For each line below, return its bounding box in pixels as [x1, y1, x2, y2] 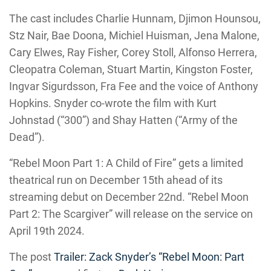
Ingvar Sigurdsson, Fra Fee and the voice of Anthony [9, 80, 258, 93]
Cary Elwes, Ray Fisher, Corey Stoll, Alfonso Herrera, [9, 46, 257, 59]
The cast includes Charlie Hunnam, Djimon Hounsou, [9, 12, 261, 25]
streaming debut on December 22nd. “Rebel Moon [9, 191, 249, 203]
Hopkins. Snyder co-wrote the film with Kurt [9, 97, 217, 109]
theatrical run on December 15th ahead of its [9, 174, 223, 186]
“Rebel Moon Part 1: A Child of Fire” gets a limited [9, 157, 243, 169]
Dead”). [9, 131, 45, 143]
